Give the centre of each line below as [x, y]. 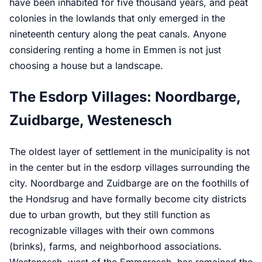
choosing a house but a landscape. [86, 65]
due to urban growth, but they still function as [110, 214]
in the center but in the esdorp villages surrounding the [130, 167]
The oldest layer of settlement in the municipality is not [130, 151]
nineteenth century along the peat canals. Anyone [118, 34]
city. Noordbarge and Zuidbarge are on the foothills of [129, 183]
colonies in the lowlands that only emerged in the [117, 18]
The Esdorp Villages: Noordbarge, [125, 96]
